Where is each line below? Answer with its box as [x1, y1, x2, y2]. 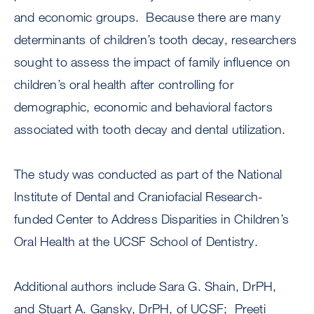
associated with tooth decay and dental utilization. [14, 121, 289, 137]
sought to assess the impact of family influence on [14, 54, 291, 70]
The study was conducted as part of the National [14, 166, 282, 182]
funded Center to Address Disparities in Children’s [14, 211, 289, 227]
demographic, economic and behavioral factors [14, 99, 273, 115]
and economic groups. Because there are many [14, 9, 280, 25]
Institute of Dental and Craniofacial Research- [14, 189, 264, 205]
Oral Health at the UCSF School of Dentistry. [14, 233, 262, 250]
